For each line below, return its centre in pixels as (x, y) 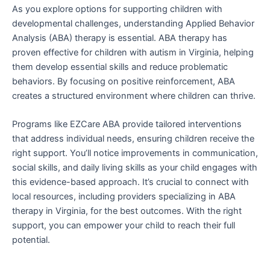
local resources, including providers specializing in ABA (124, 197)
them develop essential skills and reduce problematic (120, 67)
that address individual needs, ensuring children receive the (133, 139)
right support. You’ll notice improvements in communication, (135, 153)
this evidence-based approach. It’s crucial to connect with (130, 182)
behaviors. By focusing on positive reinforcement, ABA (124, 81)
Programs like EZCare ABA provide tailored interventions (127, 124)
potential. (31, 240)
